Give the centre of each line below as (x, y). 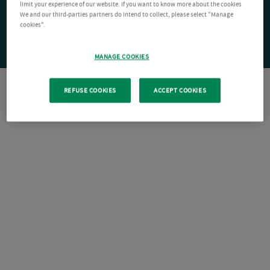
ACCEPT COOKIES (180, 90)
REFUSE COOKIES (90, 90)
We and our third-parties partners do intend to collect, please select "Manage (127, 14)
